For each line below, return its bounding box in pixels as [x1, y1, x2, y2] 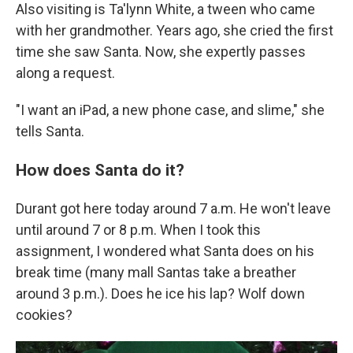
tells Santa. [16, 123, 84, 140]
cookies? [16, 307, 72, 324]
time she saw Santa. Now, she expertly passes [16, 43, 306, 61]
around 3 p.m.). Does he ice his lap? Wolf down [16, 285, 305, 303]
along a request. [16, 65, 115, 82]
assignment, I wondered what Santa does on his [16, 243, 314, 260]
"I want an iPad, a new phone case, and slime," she [16, 102, 325, 119]
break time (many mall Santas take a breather [16, 264, 296, 281]
